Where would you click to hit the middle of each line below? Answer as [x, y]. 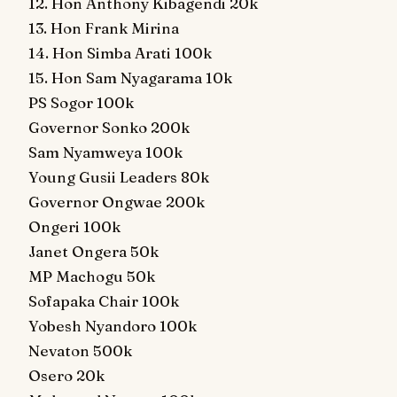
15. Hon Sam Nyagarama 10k [130, 78]
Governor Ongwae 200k [117, 202]
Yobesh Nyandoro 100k [113, 326]
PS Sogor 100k [81, 102]
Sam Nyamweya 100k [105, 152]
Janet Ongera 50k [93, 251]
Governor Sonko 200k [109, 127]
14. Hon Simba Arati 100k [120, 53]
